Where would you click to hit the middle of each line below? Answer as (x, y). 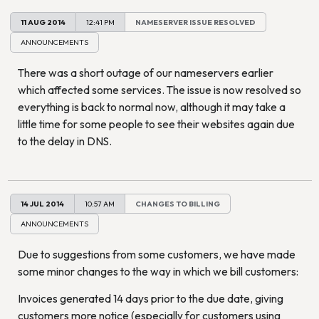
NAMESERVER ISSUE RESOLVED (195, 22)
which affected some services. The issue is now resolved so (159, 90)
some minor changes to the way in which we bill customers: (158, 272)
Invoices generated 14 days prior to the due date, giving (150, 299)
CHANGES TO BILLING (178, 203)
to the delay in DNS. (64, 141)
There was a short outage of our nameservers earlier (145, 73)
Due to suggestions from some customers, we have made (156, 255)
